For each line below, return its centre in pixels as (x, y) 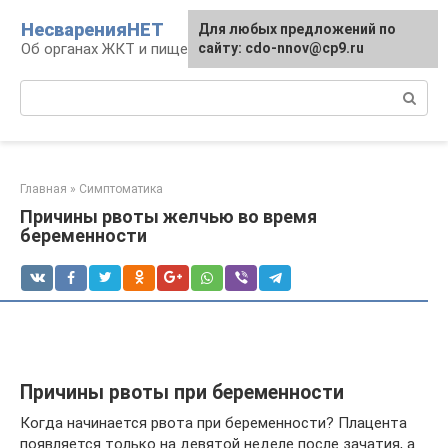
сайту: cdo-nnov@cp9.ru (281, 48)
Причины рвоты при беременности (182, 393)
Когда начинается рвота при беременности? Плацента (213, 423)
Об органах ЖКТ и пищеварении (132, 49)
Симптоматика (121, 189)
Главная (43, 189)
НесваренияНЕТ (92, 29)
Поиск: (43, 90)
